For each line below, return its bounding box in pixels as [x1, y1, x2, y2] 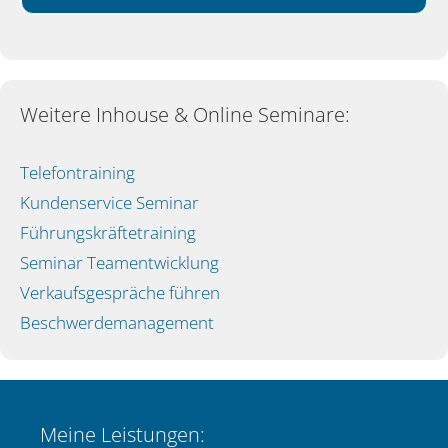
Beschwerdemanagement [20, 311, 214, 335]
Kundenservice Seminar [20, 191, 199, 215]
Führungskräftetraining [20, 221, 196, 245]
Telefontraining [20, 161, 135, 185]
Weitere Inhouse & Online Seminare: [20, 101, 350, 129]
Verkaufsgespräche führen [20, 281, 220, 305]
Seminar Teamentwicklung [20, 251, 219, 275]
